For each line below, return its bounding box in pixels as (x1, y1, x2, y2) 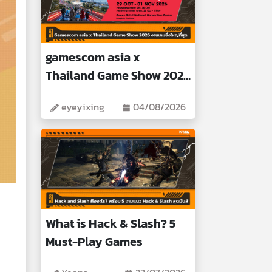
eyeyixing (59, 99, 104, 114)
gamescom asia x (46, 48, 140, 67)
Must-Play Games (46, 232, 143, 251)
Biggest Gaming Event (46, 84, 166, 103)
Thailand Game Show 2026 (46, 66, 191, 85)
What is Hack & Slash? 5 (46, 214, 175, 233)
